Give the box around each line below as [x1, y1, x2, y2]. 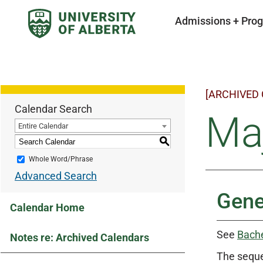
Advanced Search [15, 170, 97, 182]
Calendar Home [10, 201, 85, 214]
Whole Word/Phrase [29, 155, 93, 164]
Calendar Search [15, 103, 92, 115]
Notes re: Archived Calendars [10, 231, 149, 244]
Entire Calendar [18, 122, 68, 130]
